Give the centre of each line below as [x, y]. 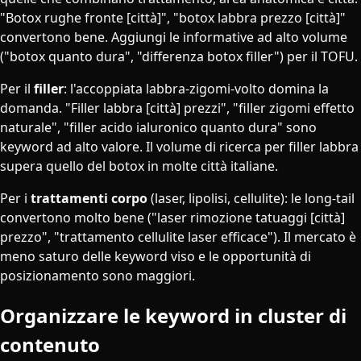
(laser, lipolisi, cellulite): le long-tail [251, 198]
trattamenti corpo [89, 198]
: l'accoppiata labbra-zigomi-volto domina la [196, 88]
